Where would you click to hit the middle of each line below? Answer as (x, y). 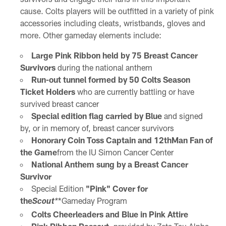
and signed (182, 116)
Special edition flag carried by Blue (96, 116)
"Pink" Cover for (117, 188)
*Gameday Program (92, 200)
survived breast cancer (59, 103)
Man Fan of (192, 140)
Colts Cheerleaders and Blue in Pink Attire (109, 214)
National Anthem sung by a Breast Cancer (109, 164)
